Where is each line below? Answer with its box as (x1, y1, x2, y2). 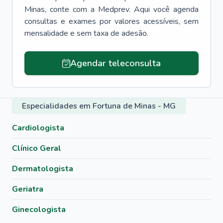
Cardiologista (12, 122, 64, 133)
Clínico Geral (12, 143, 61, 154)
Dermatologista (12, 163, 73, 174)
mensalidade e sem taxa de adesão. (24, 28, 148, 39)
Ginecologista (12, 204, 66, 215)
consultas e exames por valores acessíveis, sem (24, 16, 199, 27)
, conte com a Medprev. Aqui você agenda (45, 4, 199, 15)
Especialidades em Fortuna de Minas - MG (22, 101, 176, 111)
